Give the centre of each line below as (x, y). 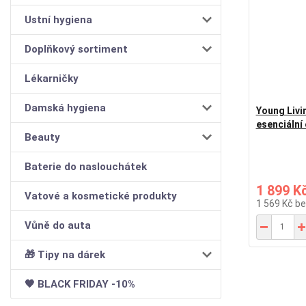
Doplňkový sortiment (76, 49)
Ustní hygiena (58, 19)
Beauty (42, 137)
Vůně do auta (58, 225)
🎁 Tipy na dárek (65, 254)
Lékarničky (52, 78)
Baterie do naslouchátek (86, 166)
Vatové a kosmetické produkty (101, 196)
